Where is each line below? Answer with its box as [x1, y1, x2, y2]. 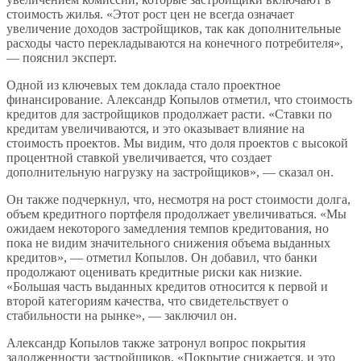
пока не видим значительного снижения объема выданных [6, 235, 330, 250]
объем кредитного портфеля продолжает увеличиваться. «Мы [6, 206, 346, 221]
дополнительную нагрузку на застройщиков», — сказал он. [6, 164, 334, 179]
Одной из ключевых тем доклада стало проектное [6, 77, 280, 92]
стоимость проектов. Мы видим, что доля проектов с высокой [6, 135, 348, 150]
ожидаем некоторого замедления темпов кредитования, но [6, 221, 329, 235]
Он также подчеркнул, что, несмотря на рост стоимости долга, [6, 192, 351, 206]
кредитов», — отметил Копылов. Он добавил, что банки [6, 250, 317, 264]
